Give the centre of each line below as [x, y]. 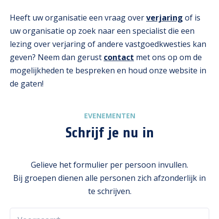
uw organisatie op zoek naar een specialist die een [102, 31]
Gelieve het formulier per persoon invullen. [109, 165]
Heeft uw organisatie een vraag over [78, 18]
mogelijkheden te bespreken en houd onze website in [108, 71]
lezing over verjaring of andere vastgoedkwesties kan [108, 44]
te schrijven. [109, 191]
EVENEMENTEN [109, 116]
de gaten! [27, 84]
